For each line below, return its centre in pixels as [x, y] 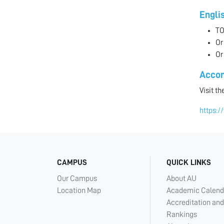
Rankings [182, 215]
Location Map [79, 191]
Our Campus [77, 179]
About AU [181, 179]
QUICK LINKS [189, 163]
